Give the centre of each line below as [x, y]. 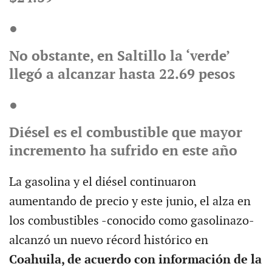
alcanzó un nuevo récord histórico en [108, 240]
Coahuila [35, 260]
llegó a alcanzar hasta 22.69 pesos [122, 74]
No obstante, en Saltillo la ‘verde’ [119, 56]
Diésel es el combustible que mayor [125, 133]
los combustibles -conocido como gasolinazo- [131, 221]
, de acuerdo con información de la [161, 260]
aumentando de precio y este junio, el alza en [130, 201]
